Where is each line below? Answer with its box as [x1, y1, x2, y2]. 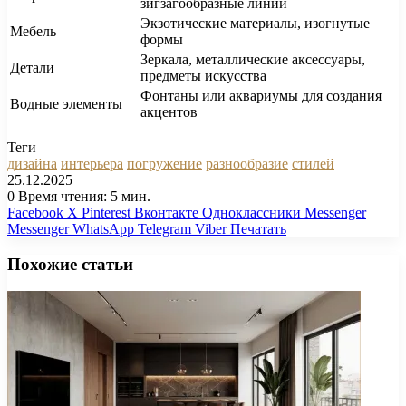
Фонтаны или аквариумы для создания [140, 88, 382, 103]
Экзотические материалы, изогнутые [140, 15, 370, 31]
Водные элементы [10, 96, 122, 111]
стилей [292, 156, 334, 171]
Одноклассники [202, 205, 301, 220]
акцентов [140, 104, 198, 120]
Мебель [10, 24, 56, 39]
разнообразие [206, 156, 288, 171]
